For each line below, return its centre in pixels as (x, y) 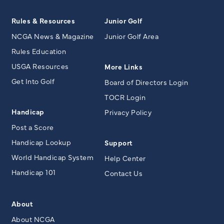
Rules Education (38, 51)
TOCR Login (125, 97)
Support (119, 142)
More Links (123, 66)
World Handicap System (52, 157)
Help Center (125, 158)
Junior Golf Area (131, 36)
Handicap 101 (33, 172)
